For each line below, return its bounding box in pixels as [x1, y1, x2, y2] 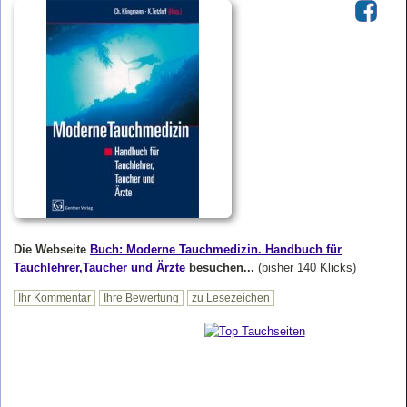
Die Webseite [14, 242, 90, 256]
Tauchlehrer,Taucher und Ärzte [14, 260, 185, 274]
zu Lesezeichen [192, 292, 270, 305]
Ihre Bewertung [104, 292, 179, 305]
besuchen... [185, 260, 258, 274]
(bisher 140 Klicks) [258, 260, 356, 274]
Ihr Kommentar [18, 292, 91, 305]
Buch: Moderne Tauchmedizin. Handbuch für [90, 242, 342, 256]
